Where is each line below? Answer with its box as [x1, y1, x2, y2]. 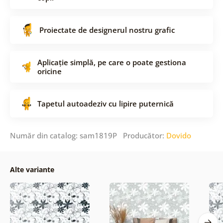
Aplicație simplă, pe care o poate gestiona [37, 57, 186, 67]
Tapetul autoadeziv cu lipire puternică [37, 98, 174, 109]
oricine [37, 66, 62, 76]
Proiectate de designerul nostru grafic [39, 24, 175, 35]
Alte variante [9, 164, 54, 174]
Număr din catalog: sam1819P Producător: [9, 130, 166, 140]
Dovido [166, 130, 191, 140]
